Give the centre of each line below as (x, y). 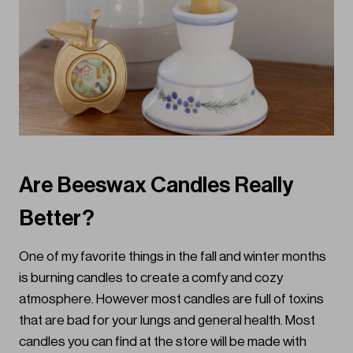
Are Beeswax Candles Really (156, 186)
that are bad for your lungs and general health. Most (167, 321)
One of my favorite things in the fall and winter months (173, 257)
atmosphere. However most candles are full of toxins (171, 299)
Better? (57, 219)
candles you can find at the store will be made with (163, 342)
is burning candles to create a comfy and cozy (151, 278)
